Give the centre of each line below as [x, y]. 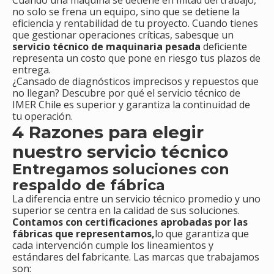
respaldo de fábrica [89, 185]
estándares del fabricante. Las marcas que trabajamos [136, 257]
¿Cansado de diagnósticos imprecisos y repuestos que [135, 82]
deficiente [225, 47]
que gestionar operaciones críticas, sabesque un [123, 35]
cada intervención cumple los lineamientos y [113, 246]
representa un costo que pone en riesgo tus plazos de [136, 58]
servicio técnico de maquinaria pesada [108, 47]
